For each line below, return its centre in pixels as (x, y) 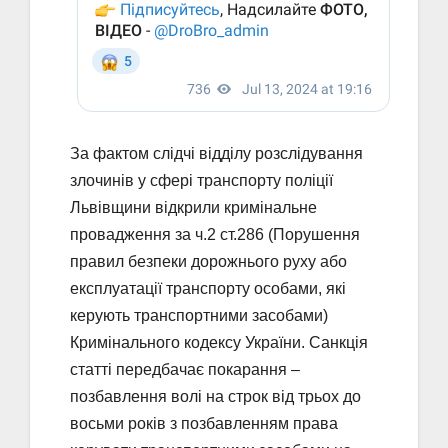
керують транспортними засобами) (199, 315)
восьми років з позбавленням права (204, 423)
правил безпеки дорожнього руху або (208, 261)
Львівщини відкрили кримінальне (193, 207)
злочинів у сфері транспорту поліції (201, 180)
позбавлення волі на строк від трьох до (215, 396)
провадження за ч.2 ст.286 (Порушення (215, 234)
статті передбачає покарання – (185, 369)
